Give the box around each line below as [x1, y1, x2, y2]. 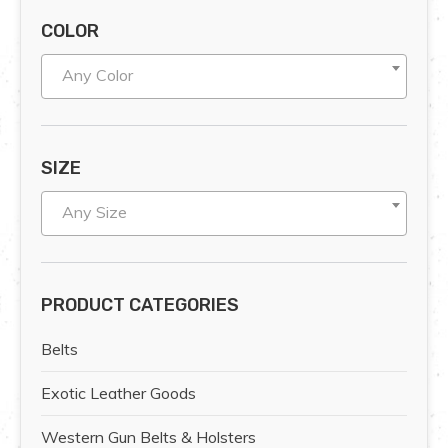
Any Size [62, 202, 127, 223]
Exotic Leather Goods [41, 383, 196, 404]
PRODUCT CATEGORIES [41, 294, 239, 317]
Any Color [62, 65, 133, 86]
